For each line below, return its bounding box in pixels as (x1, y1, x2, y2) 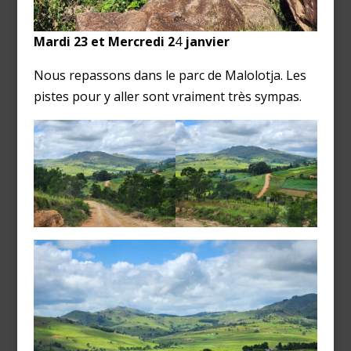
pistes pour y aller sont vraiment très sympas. (33, 88, 302, 106)
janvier (181, 33, 230, 51)
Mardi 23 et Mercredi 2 (33, 33, 175, 51)
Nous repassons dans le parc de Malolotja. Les (33, 67, 306, 85)
